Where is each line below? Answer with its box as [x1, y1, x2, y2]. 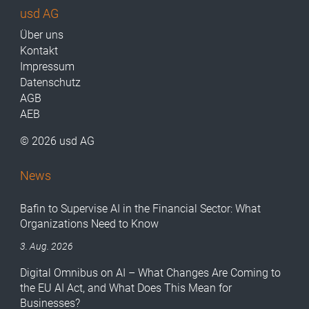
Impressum [20, 60, 75, 74]
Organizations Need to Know [20, 217, 159, 231]
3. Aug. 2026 [20, 241, 74, 252]
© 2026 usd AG [20, 134, 95, 148]
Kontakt [20, 44, 59, 58]
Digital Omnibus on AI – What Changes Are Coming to [20, 266, 281, 280]
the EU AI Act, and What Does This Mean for [20, 281, 232, 295]
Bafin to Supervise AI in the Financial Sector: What [20, 202, 261, 216]
